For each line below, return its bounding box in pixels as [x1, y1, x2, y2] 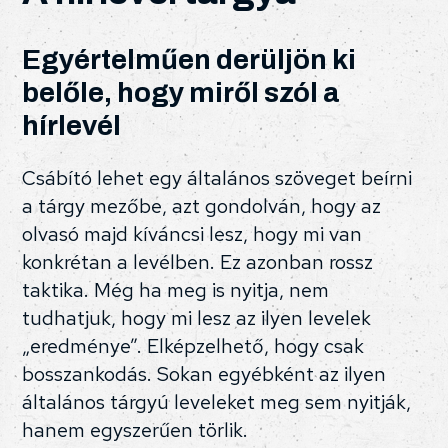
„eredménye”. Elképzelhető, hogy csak [22, 333, 365, 360]
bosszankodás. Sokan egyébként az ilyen [22, 361, 387, 388]
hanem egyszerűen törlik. [22, 417, 249, 444]
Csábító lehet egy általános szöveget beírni [22, 165, 413, 192]
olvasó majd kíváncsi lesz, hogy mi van [22, 221, 363, 248]
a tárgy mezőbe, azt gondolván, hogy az [22, 193, 382, 220]
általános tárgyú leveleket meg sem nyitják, [22, 389, 412, 416]
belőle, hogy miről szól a [22, 76, 341, 108]
